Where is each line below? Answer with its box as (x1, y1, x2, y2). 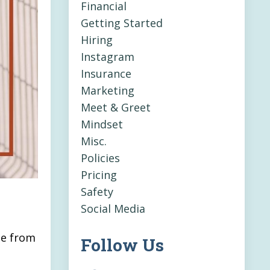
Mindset (80, 117, 123, 132)
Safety (80, 184, 113, 199)
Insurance (80, 66, 131, 81)
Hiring (80, 33, 113, 48)
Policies (80, 151, 120, 166)
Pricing (80, 168, 117, 183)
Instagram (80, 49, 134, 64)
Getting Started (80, 16, 163, 31)
